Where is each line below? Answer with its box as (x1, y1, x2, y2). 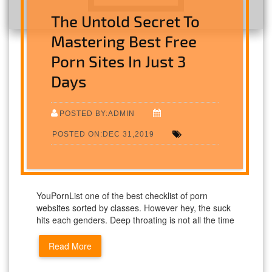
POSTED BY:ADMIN (59, 108, 135, 118)
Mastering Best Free (51, 31, 197, 50)
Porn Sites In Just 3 (51, 51, 186, 70)
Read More (49, 239, 92, 252)
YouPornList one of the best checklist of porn (36, 189, 208, 202)
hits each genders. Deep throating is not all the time (36, 213, 234, 226)
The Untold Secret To (51, 11, 200, 30)
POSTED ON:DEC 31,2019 (52, 129, 155, 138)
